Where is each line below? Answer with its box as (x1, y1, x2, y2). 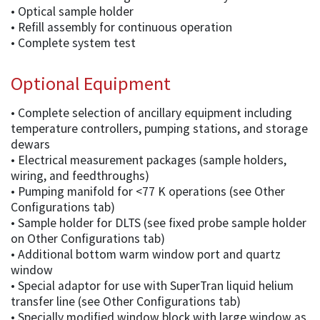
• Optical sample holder (11, 3, 134, 19)
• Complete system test (11, 34, 136, 51)
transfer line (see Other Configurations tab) (11, 293, 241, 309)
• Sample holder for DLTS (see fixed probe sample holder (11, 214, 306, 231)
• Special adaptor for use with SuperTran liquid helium (11, 277, 294, 294)
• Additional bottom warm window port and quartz (11, 246, 281, 262)
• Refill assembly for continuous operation (11, 19, 232, 35)
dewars (11, 136, 50, 152)
